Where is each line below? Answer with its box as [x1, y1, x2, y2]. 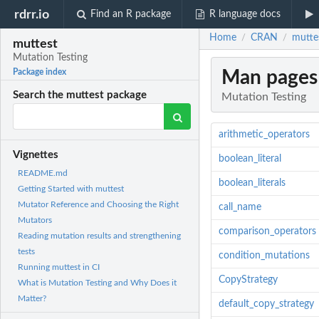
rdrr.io [14, 8, 50, 21]
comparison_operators [218, 226, 316, 237]
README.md [18, 169, 68, 178]
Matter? [18, 294, 46, 303]
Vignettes [13, 150, 59, 161]
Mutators [18, 216, 52, 225]
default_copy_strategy [218, 299, 314, 310]
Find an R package [90, 9, 172, 19]
